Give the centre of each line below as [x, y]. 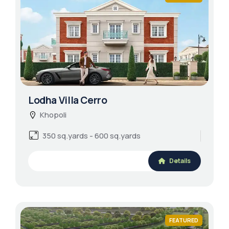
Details [179, 161]
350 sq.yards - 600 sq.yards [91, 136]
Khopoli [53, 115]
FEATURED [184, 220]
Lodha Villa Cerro [68, 100]
